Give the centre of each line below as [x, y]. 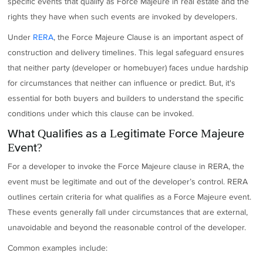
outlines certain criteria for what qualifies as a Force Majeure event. [130, 197]
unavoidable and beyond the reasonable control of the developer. [127, 228]
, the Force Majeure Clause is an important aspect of [149, 37]
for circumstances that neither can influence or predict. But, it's [122, 83]
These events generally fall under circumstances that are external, [128, 213]
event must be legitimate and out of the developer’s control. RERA [128, 182]
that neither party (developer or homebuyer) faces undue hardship [128, 68]
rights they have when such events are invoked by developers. [123, 17]
